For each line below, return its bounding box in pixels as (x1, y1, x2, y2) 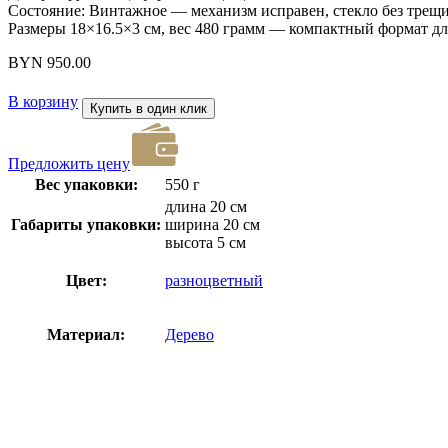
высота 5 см (165, 234, 246, 252)
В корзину (8, 93, 78, 111)
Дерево (165, 326, 214, 344)
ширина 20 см (165, 216, 260, 234)
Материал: (47, 326, 125, 344)
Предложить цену (8, 155, 130, 173)
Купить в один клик (90, 101, 207, 117)
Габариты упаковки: (11, 216, 161, 234)
